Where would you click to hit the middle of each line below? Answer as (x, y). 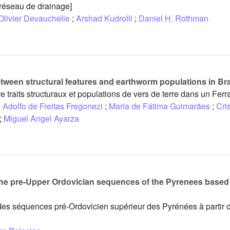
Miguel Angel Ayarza (41, 119)
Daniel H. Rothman (174, 18)
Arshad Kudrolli (104, 18)
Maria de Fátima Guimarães (159, 106)
